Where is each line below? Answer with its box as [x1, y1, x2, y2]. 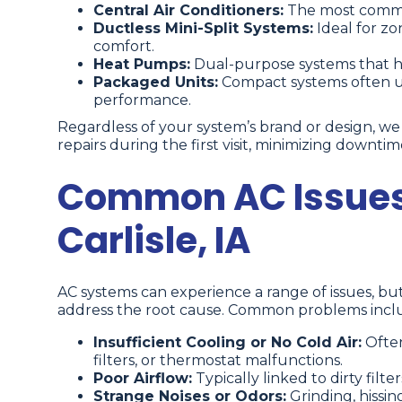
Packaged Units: [93, 74, 218, 92]
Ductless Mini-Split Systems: [93, 20, 313, 38]
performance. [93, 92, 191, 109]
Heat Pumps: [93, 56, 190, 74]
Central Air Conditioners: [93, 2, 284, 20]
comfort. [93, 38, 154, 56]
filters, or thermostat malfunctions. [93, 352, 343, 370]
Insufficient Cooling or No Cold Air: [93, 334, 362, 352]
